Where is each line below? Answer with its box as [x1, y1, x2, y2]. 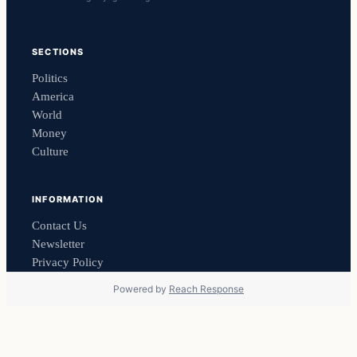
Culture [32, 145, 69, 159]
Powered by [113, 282, 169, 295]
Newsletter [32, 237, 84, 250]
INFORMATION [32, 193, 104, 205]
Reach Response [169, 282, 244, 295]
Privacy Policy [32, 255, 104, 269]
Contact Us [32, 218, 87, 232]
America [32, 90, 74, 104]
